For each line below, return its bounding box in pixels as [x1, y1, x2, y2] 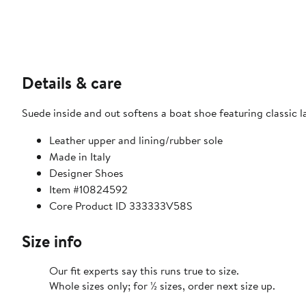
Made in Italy [49, 149, 111, 165]
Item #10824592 [49, 182, 128, 197]
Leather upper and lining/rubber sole [49, 133, 223, 148]
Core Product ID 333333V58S [49, 198, 193, 214]
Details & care [22, 71, 122, 95]
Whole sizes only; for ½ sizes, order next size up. [49, 278, 275, 294]
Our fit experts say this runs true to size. [49, 263, 239, 279]
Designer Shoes [49, 165, 124, 181]
